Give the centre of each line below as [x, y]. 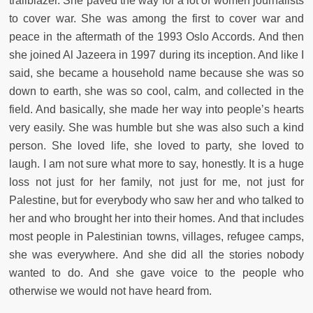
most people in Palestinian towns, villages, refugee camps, [156, 236]
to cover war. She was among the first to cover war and [156, 18]
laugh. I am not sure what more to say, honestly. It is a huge [156, 163]
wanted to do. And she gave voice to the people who [156, 272]
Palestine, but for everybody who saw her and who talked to [156, 200]
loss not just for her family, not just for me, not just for [156, 182]
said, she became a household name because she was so [156, 73]
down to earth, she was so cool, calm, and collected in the [156, 91]
